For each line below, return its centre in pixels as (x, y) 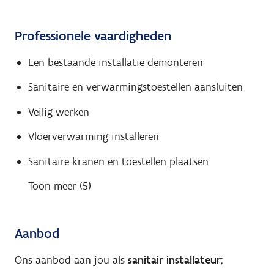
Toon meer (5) (59, 186)
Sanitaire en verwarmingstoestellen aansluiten (135, 87)
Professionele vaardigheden (93, 36)
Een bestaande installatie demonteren (115, 62)
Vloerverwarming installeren (93, 137)
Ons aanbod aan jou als (70, 260)
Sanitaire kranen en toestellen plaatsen (118, 161)
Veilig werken (58, 112)
